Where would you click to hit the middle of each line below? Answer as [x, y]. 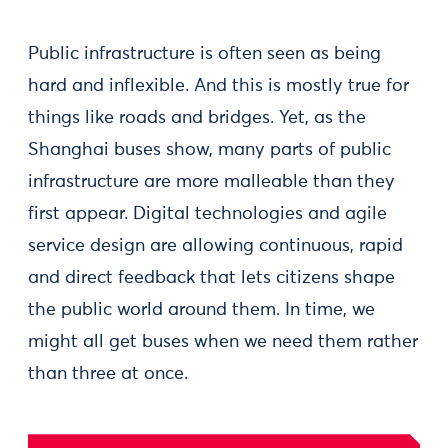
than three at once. [108, 373]
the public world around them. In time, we [201, 309]
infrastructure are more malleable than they [211, 181]
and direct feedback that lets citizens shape [211, 277]
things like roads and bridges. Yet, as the [197, 117]
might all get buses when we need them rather [223, 341]
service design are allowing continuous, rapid [215, 245]
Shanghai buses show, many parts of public [209, 149]
